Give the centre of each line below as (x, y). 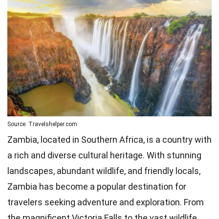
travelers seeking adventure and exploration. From (106, 202)
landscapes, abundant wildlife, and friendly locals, (104, 171)
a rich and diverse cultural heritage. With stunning (104, 155)
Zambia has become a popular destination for (97, 187)
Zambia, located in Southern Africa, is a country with (109, 140)
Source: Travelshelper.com (42, 124)
